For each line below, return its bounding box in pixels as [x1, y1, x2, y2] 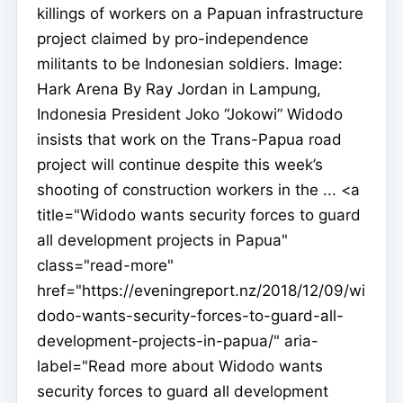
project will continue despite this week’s [37, 156, 323, 175]
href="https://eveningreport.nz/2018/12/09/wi [37, 282, 365, 300]
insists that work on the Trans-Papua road [37, 130, 342, 149]
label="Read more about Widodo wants [37, 357, 323, 376]
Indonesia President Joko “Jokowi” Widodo [37, 105, 343, 124]
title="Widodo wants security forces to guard [37, 206, 361, 225]
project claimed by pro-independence [37, 30, 309, 49]
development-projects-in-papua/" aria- [37, 332, 318, 351]
